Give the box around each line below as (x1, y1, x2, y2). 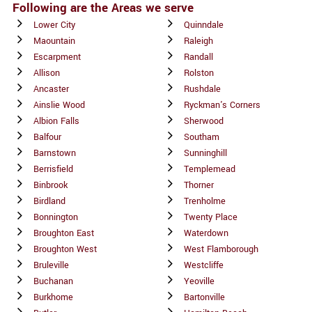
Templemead (184, 162, 235, 175)
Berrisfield (33, 162, 73, 175)
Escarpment (33, 50, 81, 63)
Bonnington (33, 210, 78, 224)
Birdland (33, 194, 65, 208)
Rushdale (184, 82, 221, 95)
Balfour (33, 130, 61, 143)
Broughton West (33, 242, 97, 256)
